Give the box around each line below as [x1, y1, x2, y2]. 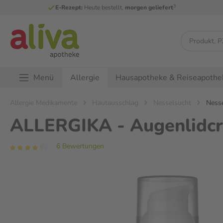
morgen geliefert [125, 3, 174, 11]
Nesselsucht [153, 98, 191, 108]
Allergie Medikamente [10, 98, 77, 108]
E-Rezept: [55, 3, 83, 11]
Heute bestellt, [83, 3, 125, 11]
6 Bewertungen [56, 141, 104, 151]
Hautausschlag [92, 98, 138, 108]
